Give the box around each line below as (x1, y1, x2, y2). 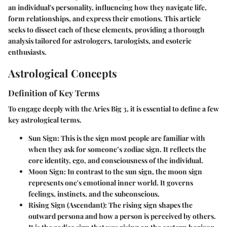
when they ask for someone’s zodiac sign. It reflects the (28, 144, 206, 155)
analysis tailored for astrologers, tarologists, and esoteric (8, 35, 192, 46)
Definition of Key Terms (8, 87, 100, 98)
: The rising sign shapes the (105, 200, 193, 210)
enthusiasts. (8, 47, 47, 57)
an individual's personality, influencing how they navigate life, (8, 2, 207, 12)
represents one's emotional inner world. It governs (28, 178, 193, 188)
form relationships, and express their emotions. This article (8, 13, 201, 23)
